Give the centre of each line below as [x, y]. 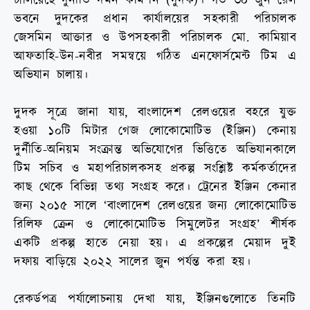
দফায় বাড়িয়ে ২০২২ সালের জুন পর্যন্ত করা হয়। [132, 262]
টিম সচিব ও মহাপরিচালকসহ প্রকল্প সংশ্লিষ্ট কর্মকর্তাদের [155, 169]
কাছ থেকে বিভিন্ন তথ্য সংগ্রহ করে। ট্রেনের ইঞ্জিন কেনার [155, 188]
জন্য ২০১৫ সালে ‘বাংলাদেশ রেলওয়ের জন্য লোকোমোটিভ [155, 206]
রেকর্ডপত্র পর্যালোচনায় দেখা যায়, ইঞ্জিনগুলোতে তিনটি [155, 300]
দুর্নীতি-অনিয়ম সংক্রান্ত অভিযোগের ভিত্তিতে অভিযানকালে [155, 150]
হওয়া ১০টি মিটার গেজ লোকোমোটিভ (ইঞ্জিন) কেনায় [155, 131]
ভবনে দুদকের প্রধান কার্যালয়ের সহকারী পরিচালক [155, 19]
